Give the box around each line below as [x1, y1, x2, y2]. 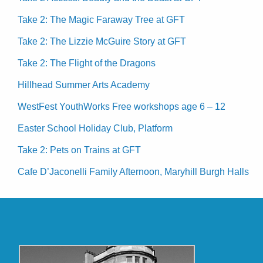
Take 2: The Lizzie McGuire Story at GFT [18, 36, 186, 46]
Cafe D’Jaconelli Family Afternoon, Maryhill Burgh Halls [18, 166, 249, 177]
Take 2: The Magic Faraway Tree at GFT [18, 14, 185, 25]
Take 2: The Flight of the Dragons [18, 58, 156, 68]
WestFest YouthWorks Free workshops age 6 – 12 [18, 101, 225, 112]
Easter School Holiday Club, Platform [18, 123, 173, 133]
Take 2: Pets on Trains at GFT [18, 144, 141, 155]
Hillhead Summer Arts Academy [18, 79, 150, 90]
